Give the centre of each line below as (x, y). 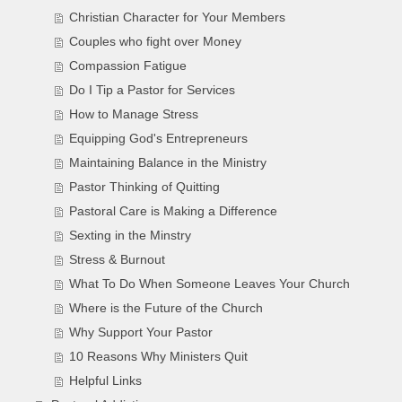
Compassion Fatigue (128, 66)
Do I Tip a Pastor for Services (153, 91)
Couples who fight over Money (156, 42)
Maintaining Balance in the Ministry (168, 163)
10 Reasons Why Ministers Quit (159, 357)
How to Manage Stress (134, 115)
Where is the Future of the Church (166, 309)
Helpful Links (106, 381)
